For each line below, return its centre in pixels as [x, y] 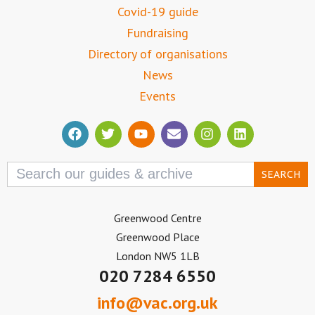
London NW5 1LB [157, 256]
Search [22, 166]
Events [157, 96]
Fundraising [157, 32]
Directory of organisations [157, 53]
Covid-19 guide [157, 11]
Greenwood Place [157, 237]
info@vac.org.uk [157, 302]
